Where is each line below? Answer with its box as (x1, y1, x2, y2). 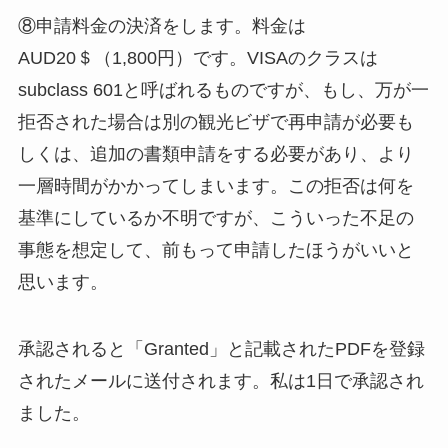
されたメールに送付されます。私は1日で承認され (17, 371, 424, 392)
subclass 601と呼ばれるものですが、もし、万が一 (17, 79, 429, 100)
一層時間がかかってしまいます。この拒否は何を (17, 175, 414, 196)
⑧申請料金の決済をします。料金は (17, 15, 306, 36)
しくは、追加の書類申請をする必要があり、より (17, 143, 414, 164)
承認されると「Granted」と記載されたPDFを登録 (17, 339, 425, 360)
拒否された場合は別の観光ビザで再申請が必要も (17, 111, 414, 132)
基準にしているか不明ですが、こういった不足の (17, 207, 414, 228)
